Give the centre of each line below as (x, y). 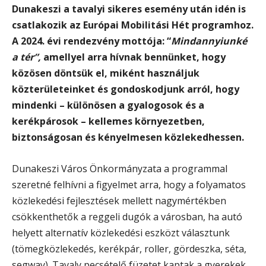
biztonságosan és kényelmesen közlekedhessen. (128, 137)
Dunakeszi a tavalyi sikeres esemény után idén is (129, 9)
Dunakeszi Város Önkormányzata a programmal (120, 168)
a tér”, (28, 57)
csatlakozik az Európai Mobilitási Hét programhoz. (133, 25)
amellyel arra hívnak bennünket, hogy (134, 57)
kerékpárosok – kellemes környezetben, (108, 121)
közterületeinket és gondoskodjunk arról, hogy (126, 89)
